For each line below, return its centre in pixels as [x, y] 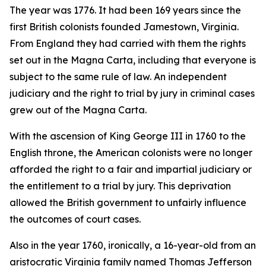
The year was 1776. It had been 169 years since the [125, 10]
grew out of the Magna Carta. [78, 110]
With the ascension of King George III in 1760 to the [128, 136]
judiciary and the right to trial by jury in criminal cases [132, 93]
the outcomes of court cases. [75, 219]
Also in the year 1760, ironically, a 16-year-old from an [133, 245]
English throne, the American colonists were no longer [131, 153]
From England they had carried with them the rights [128, 43]
